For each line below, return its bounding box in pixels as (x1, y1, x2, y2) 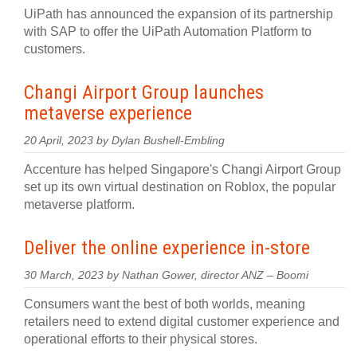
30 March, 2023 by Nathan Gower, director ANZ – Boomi (24, 269, 308, 281)
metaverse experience (24, 102, 192, 124)
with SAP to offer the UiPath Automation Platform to (24, 25, 312, 38)
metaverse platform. (24, 198, 135, 211)
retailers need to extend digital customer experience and (24, 315, 339, 328)
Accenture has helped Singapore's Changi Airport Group (24, 163, 341, 176)
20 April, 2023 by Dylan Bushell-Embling (24, 135, 225, 147)
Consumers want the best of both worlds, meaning (24, 297, 305, 311)
